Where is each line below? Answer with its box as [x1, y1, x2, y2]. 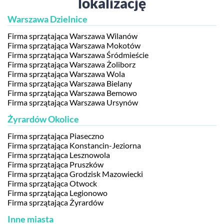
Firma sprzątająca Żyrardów [7, 197, 103, 207]
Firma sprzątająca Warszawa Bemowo [7, 88, 137, 97]
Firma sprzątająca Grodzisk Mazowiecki [7, 169, 143, 178]
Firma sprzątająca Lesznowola [7, 150, 110, 159]
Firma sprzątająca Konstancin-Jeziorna [7, 140, 141, 150]
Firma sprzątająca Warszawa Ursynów [7, 97, 138, 107]
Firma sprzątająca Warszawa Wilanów [7, 31, 137, 40]
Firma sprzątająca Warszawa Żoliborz [7, 59, 135, 69]
